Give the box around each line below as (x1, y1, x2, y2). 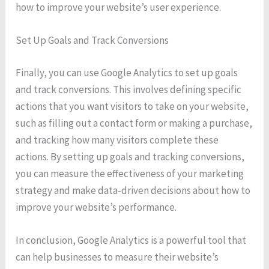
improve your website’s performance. (16, 200, 177, 214)
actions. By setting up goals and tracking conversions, (16, 150, 245, 163)
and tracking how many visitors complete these (16, 133, 219, 147)
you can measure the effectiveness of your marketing (16, 166, 244, 180)
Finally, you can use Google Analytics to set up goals (16, 65, 238, 79)
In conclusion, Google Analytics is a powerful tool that (16, 234, 247, 247)
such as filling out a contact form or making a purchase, (16, 116, 253, 130)
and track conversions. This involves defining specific (16, 82, 242, 96)
